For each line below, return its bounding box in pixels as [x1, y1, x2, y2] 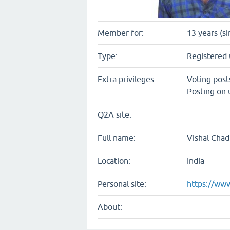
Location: [98, 156, 130, 165]
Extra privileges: [98, 74, 156, 84]
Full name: [98, 133, 136, 142]
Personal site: [98, 179, 146, 188]
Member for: [98, 28, 144, 37]
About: [98, 202, 122, 212]
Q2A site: [98, 110, 131, 119]
